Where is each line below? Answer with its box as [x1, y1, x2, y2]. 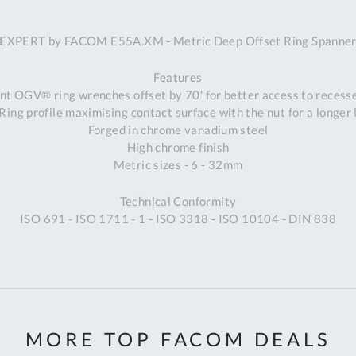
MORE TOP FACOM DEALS [25, 327, 331, 351]
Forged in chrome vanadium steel [87, 122, 269, 137]
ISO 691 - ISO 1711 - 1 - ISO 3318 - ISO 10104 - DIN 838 [20, 211, 336, 226]
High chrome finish [126, 140, 230, 155]
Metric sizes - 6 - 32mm [113, 157, 243, 172]
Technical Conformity [119, 194, 237, 209]
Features [153, 70, 203, 85]
